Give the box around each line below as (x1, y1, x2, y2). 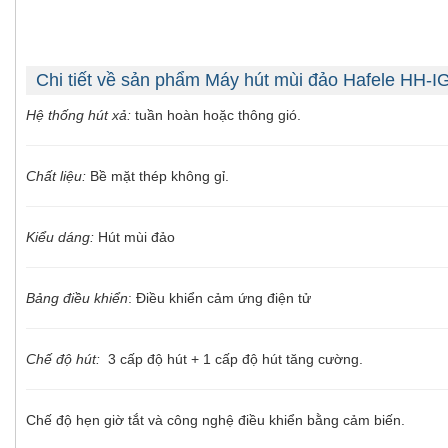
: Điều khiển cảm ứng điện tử (128, 289, 311, 306)
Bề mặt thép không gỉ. (86, 167, 229, 184)
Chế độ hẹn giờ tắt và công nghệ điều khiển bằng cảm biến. (26, 411, 405, 428)
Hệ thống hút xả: (26, 106, 131, 123)
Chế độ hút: (26, 350, 104, 367)
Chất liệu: (26, 167, 86, 184)
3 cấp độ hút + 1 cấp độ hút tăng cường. (104, 350, 363, 367)
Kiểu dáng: (26, 228, 94, 245)
